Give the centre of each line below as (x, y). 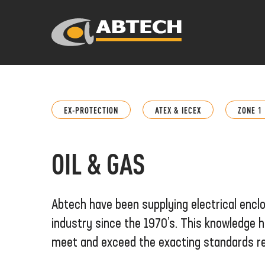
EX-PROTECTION (91, 110)
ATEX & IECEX (178, 110)
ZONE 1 (250, 110)
